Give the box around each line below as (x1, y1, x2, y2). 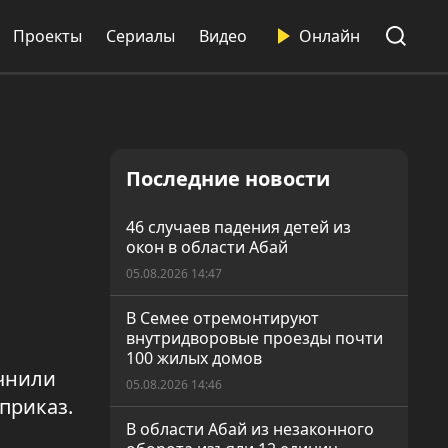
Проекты (13, 25, 82, 47)
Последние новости (126, 165, 330, 192)
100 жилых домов (126, 347, 262, 369)
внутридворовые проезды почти (126, 327, 383, 349)
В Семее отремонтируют (126, 307, 319, 329)
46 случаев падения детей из (126, 216, 351, 238)
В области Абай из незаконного (126, 418, 374, 440)
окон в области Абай (126, 236, 288, 258)
